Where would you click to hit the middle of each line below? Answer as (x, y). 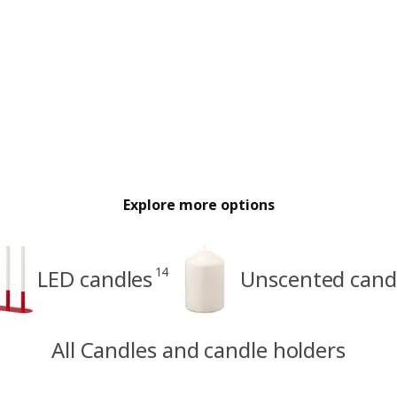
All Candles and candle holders (198, 350)
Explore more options (198, 205)
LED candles (95, 279)
